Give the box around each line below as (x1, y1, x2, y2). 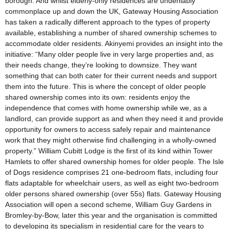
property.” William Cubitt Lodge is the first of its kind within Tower (5, 146, 213, 155)
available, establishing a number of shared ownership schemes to (5, 28, 217, 37)
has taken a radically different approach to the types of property (5, 17, 210, 26)
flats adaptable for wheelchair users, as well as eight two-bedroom (5, 178, 219, 187)
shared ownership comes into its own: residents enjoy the (5, 93, 190, 101)
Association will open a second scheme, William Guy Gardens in (5, 200, 212, 209)
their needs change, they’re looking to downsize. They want (5, 60, 197, 69)
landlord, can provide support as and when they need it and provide (5, 114, 223, 123)
